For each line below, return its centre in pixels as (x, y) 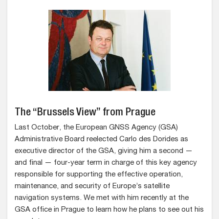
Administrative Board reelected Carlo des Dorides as (101, 140)
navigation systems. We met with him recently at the (102, 198)
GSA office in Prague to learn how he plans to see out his (109, 210)
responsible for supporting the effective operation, (99, 175)
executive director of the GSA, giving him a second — (104, 151)
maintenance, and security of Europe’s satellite (92, 186)
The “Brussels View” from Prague (85, 113)
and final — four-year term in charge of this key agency (106, 163)
